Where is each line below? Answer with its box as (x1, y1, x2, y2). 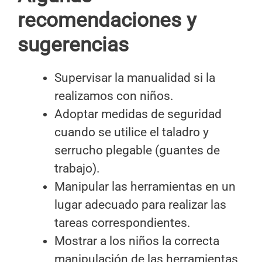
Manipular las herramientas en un (54, 179, 236, 194)
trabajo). (54, 161, 100, 175)
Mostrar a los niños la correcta (54, 233, 219, 248)
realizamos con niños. (54, 88, 174, 103)
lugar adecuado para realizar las (54, 197, 226, 212)
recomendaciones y (18, 8, 196, 32)
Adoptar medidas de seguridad (54, 106, 222, 121)
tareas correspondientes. (54, 215, 191, 230)
